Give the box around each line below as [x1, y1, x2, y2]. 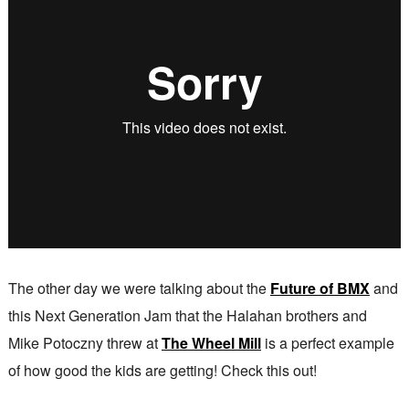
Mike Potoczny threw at [7, 332, 162, 353]
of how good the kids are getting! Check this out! [7, 360, 317, 381]
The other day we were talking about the [7, 278, 270, 299]
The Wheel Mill [161, 332, 261, 353]
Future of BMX [269, 278, 370, 299]
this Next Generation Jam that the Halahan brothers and [7, 305, 367, 326]
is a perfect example [260, 332, 394, 353]
